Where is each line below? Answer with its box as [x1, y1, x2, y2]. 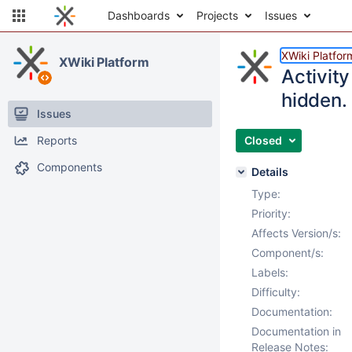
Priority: [251, 207, 291, 220]
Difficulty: [251, 285, 300, 299]
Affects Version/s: [251, 226, 341, 240]
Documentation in [251, 324, 341, 338]
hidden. [281, 89, 347, 112]
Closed [244, 134, 282, 147]
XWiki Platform [59, 54, 149, 70]
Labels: [251, 266, 288, 279]
